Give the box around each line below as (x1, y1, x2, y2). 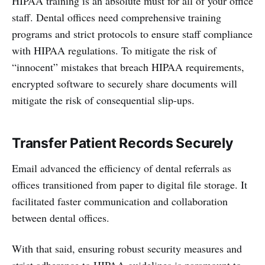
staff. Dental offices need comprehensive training (12, 9, 221, 24)
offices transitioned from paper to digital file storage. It (12, 177, 247, 192)
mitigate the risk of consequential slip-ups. (12, 92, 198, 107)
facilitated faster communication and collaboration (12, 193, 228, 208)
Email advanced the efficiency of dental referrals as (12, 160, 231, 175)
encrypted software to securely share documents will (12, 76, 237, 91)
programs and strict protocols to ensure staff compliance (12, 26, 253, 41)
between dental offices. (12, 210, 113, 225)
